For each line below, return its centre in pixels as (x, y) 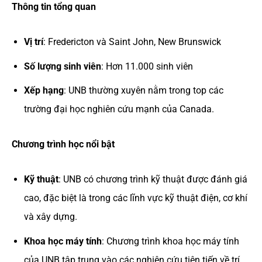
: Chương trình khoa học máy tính (170, 241)
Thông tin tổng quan (54, 7)
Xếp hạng (44, 91)
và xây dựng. (50, 217)
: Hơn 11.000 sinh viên (147, 66)
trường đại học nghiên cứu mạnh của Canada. (119, 109)
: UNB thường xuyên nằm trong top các (143, 91)
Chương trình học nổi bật (63, 144)
